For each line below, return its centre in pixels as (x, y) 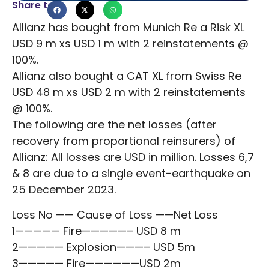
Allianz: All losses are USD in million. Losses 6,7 (133, 157)
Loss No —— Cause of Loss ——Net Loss (115, 214)
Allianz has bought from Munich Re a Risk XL (128, 28)
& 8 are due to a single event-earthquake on (131, 174)
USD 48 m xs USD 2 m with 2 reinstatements (129, 92)
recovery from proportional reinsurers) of (124, 141)
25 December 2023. (64, 190)
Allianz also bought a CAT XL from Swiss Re (127, 76)
